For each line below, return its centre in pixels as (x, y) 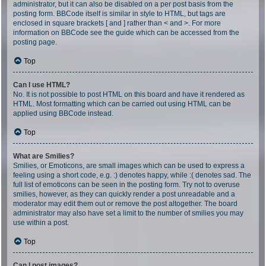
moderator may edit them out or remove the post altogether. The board (125, 204)
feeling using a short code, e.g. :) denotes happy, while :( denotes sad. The (132, 175)
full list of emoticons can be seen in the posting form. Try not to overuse (126, 185)
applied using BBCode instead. (63, 113)
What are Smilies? (44, 156)
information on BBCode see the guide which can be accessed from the (126, 33)
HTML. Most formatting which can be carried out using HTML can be (122, 104)
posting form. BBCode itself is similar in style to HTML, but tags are (119, 14)
